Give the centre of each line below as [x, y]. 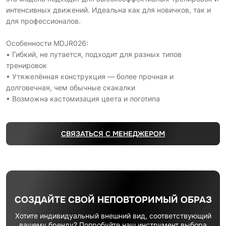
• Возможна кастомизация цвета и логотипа [83, 99]
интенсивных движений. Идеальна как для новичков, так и [108, 10]
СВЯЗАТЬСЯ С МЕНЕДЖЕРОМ [113, 134]
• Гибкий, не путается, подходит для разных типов [94, 54]
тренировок [26, 66]
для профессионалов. [43, 21]
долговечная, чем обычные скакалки [71, 88]
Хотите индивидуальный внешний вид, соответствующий [113, 215]
